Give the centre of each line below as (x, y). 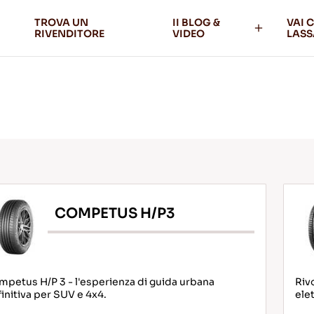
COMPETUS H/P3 (115, 213)
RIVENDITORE (69, 34)
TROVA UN (61, 22)
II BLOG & (197, 22)
